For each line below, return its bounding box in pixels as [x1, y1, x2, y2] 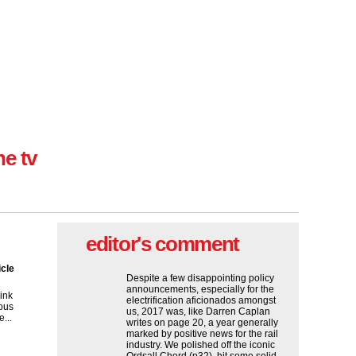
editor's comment [86, 232, 240, 256]
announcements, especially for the [126, 284, 274, 295]
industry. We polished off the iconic [126, 339, 275, 350]
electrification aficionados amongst [126, 295, 276, 306]
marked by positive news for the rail [126, 328, 278, 339]
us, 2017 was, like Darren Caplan [126, 306, 270, 317]
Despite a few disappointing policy [126, 273, 274, 284]
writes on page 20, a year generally [126, 317, 278, 328]
